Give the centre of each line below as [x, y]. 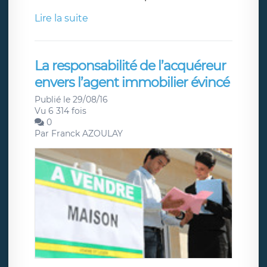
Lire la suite [61, 18]
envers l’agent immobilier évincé [132, 83]
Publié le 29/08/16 [71, 100]
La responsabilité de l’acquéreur [130, 66]
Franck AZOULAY [87, 134]
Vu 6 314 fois [60, 111]
